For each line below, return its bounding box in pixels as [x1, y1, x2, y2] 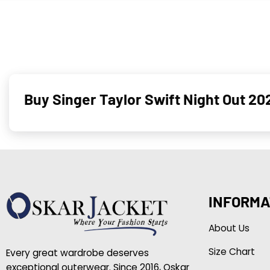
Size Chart [208, 245, 255, 258]
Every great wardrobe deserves [5, 246, 149, 259]
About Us [208, 221, 250, 234]
